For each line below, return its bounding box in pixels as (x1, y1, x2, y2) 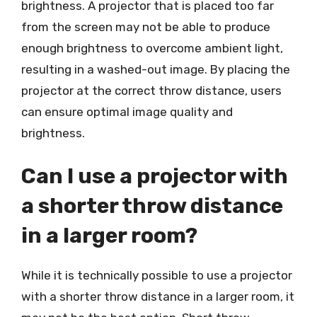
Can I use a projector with (21, 163, 288, 189)
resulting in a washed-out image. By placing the (21, 62, 290, 76)
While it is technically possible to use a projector (21, 268, 292, 282)
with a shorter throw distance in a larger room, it (21, 289, 294, 304)
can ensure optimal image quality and (21, 104, 233, 119)
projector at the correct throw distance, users (21, 83, 282, 98)
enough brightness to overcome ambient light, (21, 40, 283, 55)
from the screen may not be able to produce (21, 19, 270, 34)
